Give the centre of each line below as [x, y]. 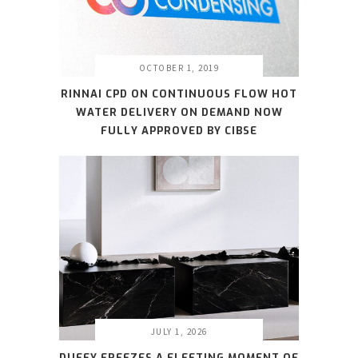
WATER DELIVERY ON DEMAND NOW [179, 113]
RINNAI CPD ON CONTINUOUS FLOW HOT [179, 94]
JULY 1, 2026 [179, 331]
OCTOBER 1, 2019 [179, 68]
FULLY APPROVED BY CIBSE [179, 131]
